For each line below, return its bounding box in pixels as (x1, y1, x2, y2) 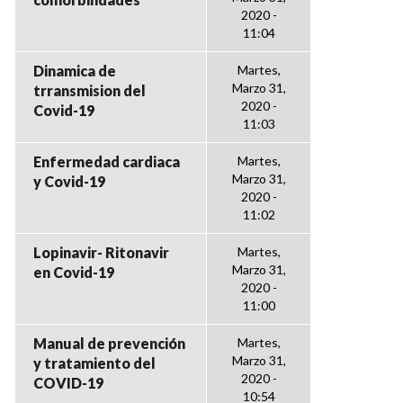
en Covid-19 (33, 264, 114, 281)
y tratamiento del (33, 354, 156, 372)
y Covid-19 (33, 173, 105, 190)
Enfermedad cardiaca (33, 153, 180, 170)
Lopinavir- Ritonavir (33, 244, 169, 261)
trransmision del (33, 82, 146, 99)
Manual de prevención (33, 335, 185, 352)
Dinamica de (33, 62, 116, 79)
